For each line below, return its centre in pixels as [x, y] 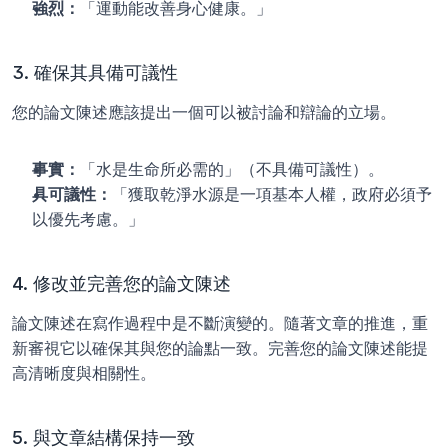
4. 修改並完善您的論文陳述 [121, 283]
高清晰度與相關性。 [84, 373]
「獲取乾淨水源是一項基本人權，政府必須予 [272, 194]
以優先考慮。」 [88, 219]
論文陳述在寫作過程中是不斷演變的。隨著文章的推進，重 [220, 323]
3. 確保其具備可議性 [95, 72]
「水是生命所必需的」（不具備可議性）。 [232, 169]
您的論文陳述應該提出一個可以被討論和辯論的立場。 [204, 112]
